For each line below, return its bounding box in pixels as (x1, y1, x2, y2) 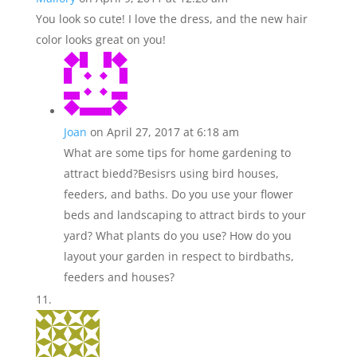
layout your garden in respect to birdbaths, (63, 249, 294, 264)
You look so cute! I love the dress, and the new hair (35, 11, 308, 26)
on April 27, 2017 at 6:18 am (89, 124, 239, 139)
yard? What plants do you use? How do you (63, 228, 292, 243)
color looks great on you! (35, 32, 166, 47)
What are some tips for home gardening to (63, 145, 291, 160)
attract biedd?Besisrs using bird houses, (63, 166, 279, 181)
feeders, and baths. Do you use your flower (63, 186, 293, 202)
